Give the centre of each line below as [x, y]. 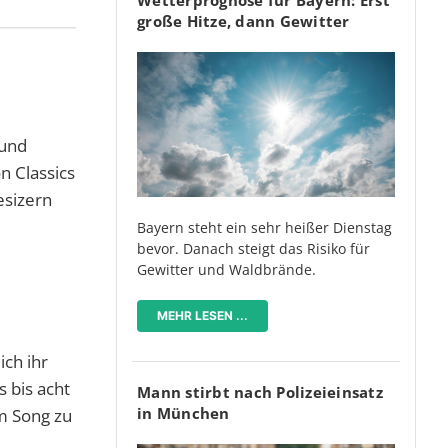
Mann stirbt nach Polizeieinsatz [260, 391]
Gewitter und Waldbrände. [226, 269]
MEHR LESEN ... [202, 315]
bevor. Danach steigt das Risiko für [253, 248]
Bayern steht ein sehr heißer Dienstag [264, 227]
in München [183, 412]
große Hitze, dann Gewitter [243, 20]
